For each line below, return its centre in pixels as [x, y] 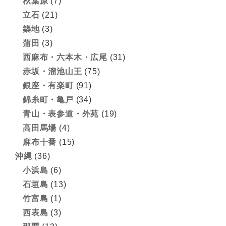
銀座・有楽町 [48, 86]
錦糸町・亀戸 [48, 100]
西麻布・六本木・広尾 [65, 58]
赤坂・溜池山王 [52, 72]
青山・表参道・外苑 [61, 114]
